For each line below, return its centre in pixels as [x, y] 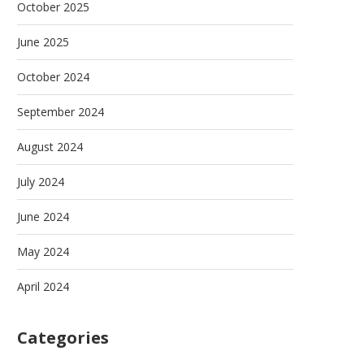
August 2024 [50, 147]
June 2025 [43, 42]
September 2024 [61, 112]
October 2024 [53, 77]
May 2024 [43, 251]
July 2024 [41, 182]
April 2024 [43, 286]
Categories [63, 338]
